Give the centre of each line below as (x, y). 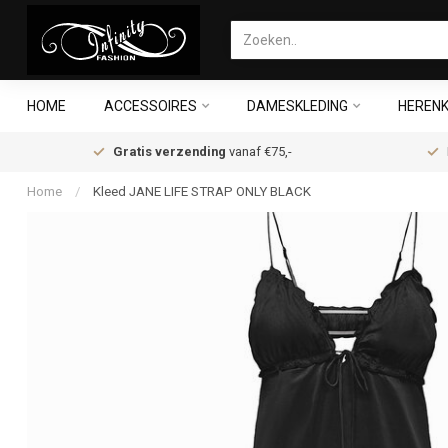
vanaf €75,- (259, 151)
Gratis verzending (169, 151)
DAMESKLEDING (297, 106)
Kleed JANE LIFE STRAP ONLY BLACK (202, 191)
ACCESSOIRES (150, 106)
